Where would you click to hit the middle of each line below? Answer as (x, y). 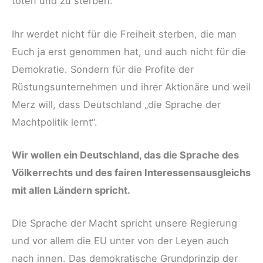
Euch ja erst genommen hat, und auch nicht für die (129, 51)
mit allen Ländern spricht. (71, 190)
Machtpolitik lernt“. (55, 122)
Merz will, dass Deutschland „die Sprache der (116, 104)
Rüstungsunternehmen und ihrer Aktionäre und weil (131, 87)
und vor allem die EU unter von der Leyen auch (120, 241)
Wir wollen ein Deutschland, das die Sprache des (125, 155)
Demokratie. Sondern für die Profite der (103, 69)
